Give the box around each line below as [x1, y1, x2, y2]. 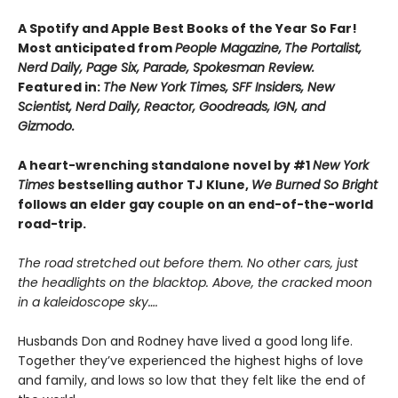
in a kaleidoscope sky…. [18, 293, 158, 312]
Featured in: [18, 78, 103, 97]
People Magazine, [175, 39, 282, 58]
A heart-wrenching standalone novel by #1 [18, 156, 313, 175]
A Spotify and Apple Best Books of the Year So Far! [18, 20, 357, 38]
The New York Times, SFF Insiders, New [103, 78, 334, 97]
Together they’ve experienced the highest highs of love [18, 352, 363, 370]
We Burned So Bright [251, 176, 378, 195]
